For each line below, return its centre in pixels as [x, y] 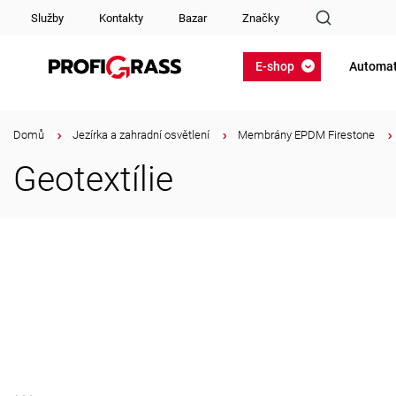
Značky [261, 18]
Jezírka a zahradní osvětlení [141, 135]
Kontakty [121, 18]
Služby [47, 18]
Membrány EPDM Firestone [306, 135]
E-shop [275, 66]
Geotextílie [93, 179]
